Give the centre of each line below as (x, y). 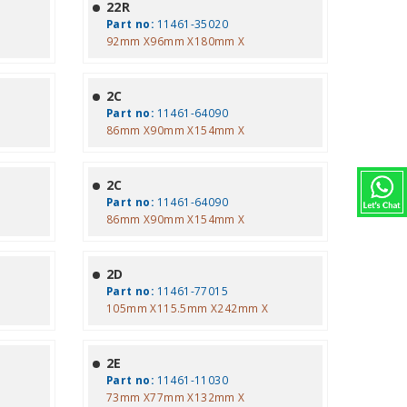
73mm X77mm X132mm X (175, 397)
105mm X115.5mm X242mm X (187, 308)
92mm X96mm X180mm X (175, 41)
